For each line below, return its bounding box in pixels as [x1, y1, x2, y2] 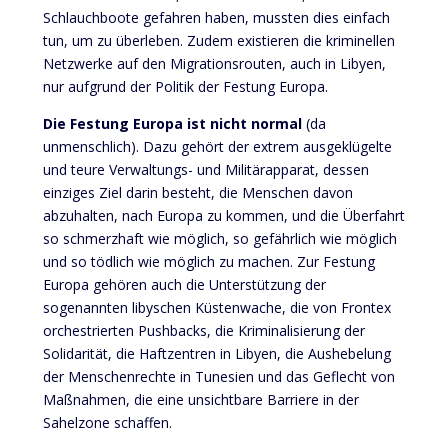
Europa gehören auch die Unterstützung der [42, 274, 326, 294]
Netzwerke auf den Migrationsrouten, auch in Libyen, [42, 53, 386, 73]
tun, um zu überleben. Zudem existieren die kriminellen [42, 30, 395, 50]
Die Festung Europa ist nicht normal [42, 113, 302, 133]
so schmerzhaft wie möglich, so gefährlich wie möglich [42, 228, 397, 248]
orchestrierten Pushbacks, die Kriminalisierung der [42, 320, 365, 340]
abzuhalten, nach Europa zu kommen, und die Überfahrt [42, 205, 405, 225]
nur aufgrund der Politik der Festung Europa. [42, 76, 328, 96]
